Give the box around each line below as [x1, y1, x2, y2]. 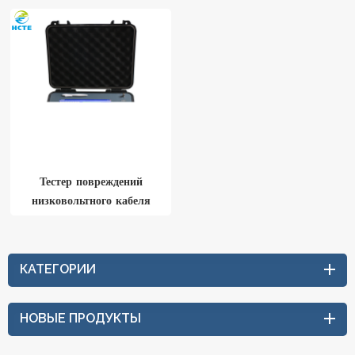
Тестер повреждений [39, 174, 143, 188]
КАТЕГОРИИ [20, 261, 96, 277]
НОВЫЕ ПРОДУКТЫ [20, 310, 141, 326]
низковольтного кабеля [31, 193, 151, 207]
